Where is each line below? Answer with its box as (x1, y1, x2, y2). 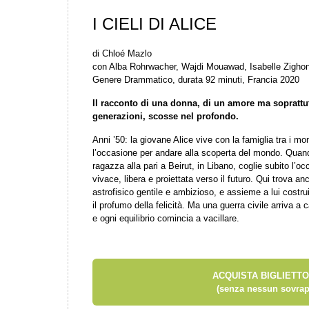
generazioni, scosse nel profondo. (92, 111, 239, 121)
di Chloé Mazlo (92, 48, 152, 59)
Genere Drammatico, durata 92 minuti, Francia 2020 (92, 74, 299, 85)
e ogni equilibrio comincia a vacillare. (92, 213, 239, 223)
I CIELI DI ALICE (92, 14, 217, 33)
